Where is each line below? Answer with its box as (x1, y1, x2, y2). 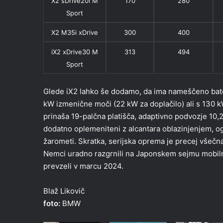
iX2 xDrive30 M (51, 48, 98, 56)
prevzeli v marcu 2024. (43, 161, 123, 171)
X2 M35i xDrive (51, 28, 98, 36)
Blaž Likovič (43, 186, 85, 196)
